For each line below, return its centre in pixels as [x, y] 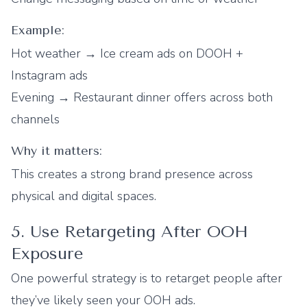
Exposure [47, 254]
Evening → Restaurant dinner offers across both [142, 97]
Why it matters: [57, 151]
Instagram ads [49, 75]
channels [35, 119]
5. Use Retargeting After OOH [130, 232]
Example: [38, 30]
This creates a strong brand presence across [132, 174]
